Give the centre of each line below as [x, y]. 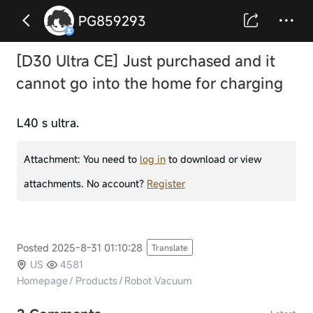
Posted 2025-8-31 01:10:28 [79, 247]
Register [166, 183]
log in [152, 159]
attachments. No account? [85, 183]
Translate [170, 247]
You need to [111, 159]
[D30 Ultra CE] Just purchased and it [146, 60]
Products [96, 281]
